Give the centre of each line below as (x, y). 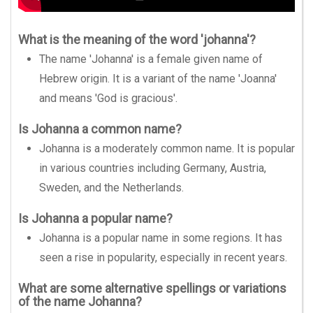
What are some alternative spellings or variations (152, 288)
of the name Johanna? (80, 301)
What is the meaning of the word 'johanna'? (137, 39)
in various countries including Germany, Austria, (153, 168)
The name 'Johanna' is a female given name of (151, 59)
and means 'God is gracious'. (108, 98)
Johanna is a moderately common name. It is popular (167, 148)
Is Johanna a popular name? (95, 218)
